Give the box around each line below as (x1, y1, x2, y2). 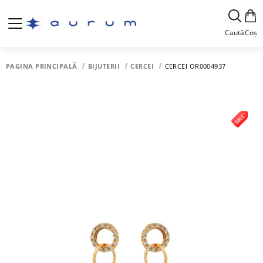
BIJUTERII (87, 62, 120, 70)
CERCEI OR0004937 (164, 62, 226, 70)
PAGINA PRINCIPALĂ (6, 62, 77, 70)
